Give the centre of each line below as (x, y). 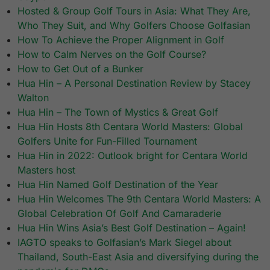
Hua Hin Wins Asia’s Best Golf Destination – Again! (132, 228)
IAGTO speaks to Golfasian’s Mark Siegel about (125, 243)
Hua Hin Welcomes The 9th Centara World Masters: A (140, 199)
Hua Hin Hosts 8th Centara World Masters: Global (130, 127)
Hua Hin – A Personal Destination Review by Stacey (134, 83)
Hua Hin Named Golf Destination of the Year (118, 185)
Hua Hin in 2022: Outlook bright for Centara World (133, 156)
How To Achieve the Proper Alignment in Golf (121, 40)
